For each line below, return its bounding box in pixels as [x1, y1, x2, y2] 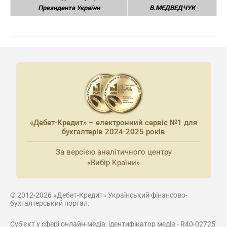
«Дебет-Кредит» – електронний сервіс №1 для [30, 118, 197, 127]
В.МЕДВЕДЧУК [149, 4, 195, 12]
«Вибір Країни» [87, 158, 140, 167]
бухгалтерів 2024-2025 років [62, 127, 165, 136]
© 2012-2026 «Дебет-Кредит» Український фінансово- [10, 191, 187, 199]
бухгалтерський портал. [10, 199, 90, 207]
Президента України [38, 4, 100, 12]
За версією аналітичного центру [55, 147, 172, 157]
